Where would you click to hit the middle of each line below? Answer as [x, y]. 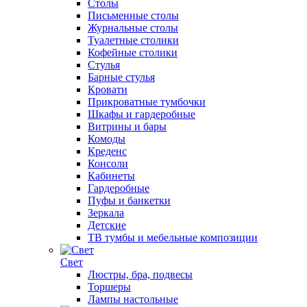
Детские [107, 225]
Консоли [108, 163]
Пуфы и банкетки [129, 200]
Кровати [108, 89]
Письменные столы [133, 15]
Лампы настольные [133, 299]
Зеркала [106, 213]
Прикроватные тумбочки [147, 102]
